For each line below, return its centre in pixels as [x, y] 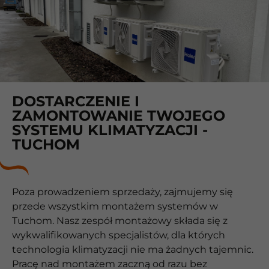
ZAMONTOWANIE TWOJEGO [119, 116]
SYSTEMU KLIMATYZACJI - [110, 130]
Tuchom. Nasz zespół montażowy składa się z [120, 221]
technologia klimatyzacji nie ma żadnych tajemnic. [133, 250]
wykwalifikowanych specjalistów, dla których [119, 235]
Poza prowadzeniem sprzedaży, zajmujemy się [122, 192]
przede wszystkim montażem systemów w [115, 207]
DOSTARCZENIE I [76, 101]
